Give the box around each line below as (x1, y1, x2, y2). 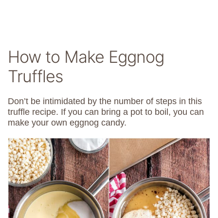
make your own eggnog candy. (8, 118, 127, 128)
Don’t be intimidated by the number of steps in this (8, 96, 202, 107)
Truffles (8, 66, 63, 87)
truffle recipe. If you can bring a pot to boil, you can (8, 107, 204, 117)
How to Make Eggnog (8, 47, 164, 67)
